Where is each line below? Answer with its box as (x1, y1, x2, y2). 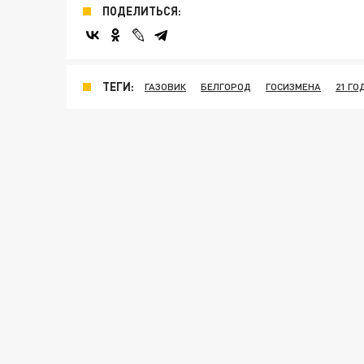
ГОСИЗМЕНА (266, 80, 321, 93)
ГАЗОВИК (145, 80, 186, 93)
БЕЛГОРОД (201, 80, 251, 93)
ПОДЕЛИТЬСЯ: (102, 4, 181, 18)
